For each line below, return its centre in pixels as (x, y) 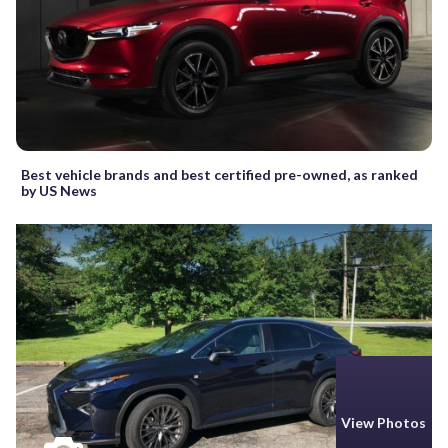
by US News (59, 190)
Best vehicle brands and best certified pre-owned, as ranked (219, 174)
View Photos (384, 423)
